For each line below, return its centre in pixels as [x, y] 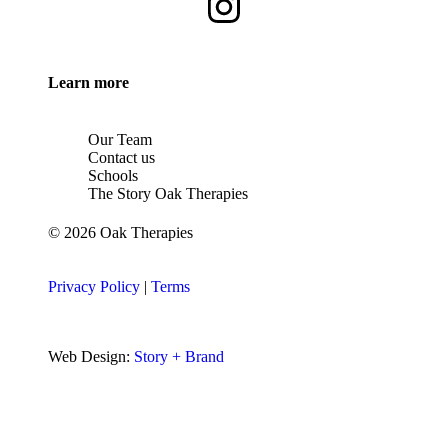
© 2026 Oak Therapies [120, 232]
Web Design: [91, 356]
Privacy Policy [94, 286]
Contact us [121, 157]
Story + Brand [179, 356]
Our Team [120, 139]
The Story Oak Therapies [168, 193]
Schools [113, 175]
